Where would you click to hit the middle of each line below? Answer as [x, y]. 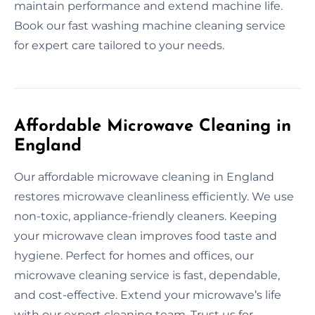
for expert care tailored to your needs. [119, 45]
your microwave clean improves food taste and [146, 236]
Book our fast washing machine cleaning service [150, 25]
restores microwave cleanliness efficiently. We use [154, 196]
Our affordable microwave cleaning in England [144, 176]
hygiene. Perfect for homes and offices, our [134, 255]
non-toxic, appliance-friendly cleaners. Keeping [146, 216]
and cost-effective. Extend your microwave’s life [148, 295]
